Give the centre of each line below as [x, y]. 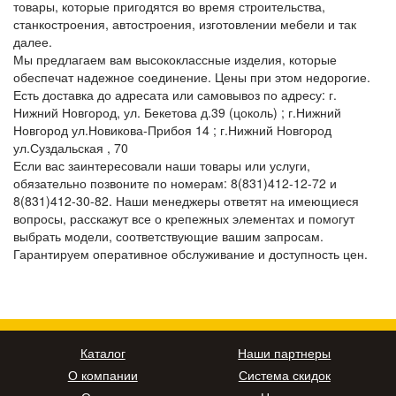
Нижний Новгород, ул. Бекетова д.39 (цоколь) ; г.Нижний [177, 112]
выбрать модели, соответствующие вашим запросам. [168, 236]
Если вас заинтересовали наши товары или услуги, [162, 165]
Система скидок [284, 374]
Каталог [103, 352]
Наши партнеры [285, 352]
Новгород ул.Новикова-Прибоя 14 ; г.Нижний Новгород [172, 129]
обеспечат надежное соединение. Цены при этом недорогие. [192, 76]
